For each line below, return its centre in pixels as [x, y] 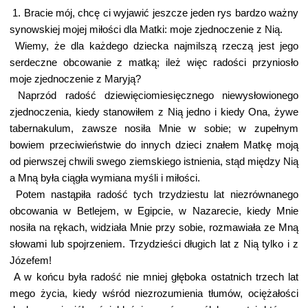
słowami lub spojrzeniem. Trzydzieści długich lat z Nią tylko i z [154, 244]
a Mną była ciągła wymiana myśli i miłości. [105, 178]
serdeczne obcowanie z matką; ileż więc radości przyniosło [154, 63]
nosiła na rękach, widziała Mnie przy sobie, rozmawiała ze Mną [154, 228]
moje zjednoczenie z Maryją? [75, 79]
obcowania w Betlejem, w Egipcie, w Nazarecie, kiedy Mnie [154, 211]
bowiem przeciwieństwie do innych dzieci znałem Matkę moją [154, 145]
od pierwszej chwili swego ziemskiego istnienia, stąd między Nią [154, 162]
